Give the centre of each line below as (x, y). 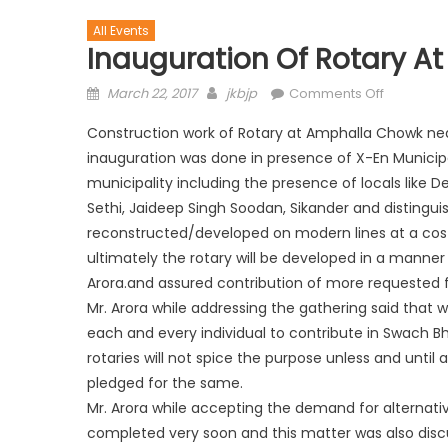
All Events (121, 31)
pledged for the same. (165, 383)
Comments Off (336, 94)
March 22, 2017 (152, 94)
